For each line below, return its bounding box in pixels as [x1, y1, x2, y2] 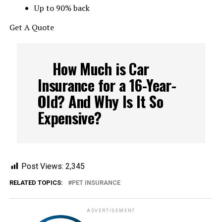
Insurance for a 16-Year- [37, 74, 176, 96]
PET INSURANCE [71, 179, 120, 186]
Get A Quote [9, 22, 54, 33]
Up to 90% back [34, 2, 90, 13]
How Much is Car [52, 57, 149, 80]
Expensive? [37, 107, 102, 129]
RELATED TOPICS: [9, 179, 63, 186]
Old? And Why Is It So [37, 90, 163, 112]
